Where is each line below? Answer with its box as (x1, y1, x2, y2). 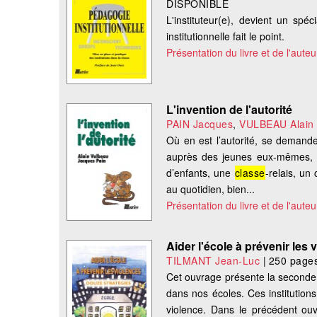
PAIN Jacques (166, 117, 234, 132)
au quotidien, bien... (166, 182, 255, 197)
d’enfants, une (166, 166, 235, 180)
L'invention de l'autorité (166, 101, 293, 118)
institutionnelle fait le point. (166, 29, 285, 44)
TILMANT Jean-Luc (166, 253, 260, 268)
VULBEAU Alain (239, 117, 314, 132)
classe (234, 166, 265, 180)
